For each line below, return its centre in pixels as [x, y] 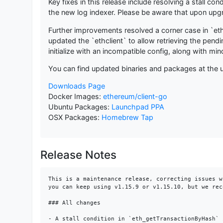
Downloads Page [76, 86]
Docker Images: [75, 97]
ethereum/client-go [135, 97]
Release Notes [78, 154]
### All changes [74, 203]
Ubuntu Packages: [80, 107]
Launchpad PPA [138, 107]
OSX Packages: [75, 117]
